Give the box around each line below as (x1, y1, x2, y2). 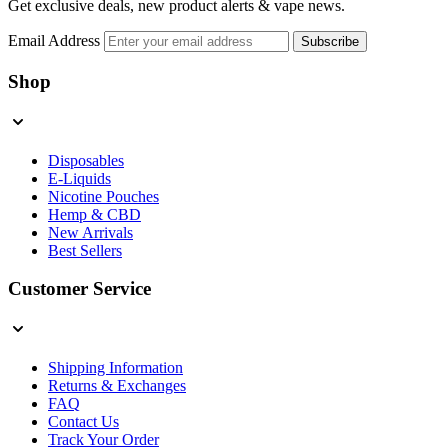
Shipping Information (48, 359, 183, 377)
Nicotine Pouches (48, 187, 159, 205)
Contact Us (48, 413, 119, 431)
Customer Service (8, 278, 151, 300)
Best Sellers (48, 241, 122, 259)
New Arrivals (48, 223, 133, 241)
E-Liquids (48, 169, 111, 187)
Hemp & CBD (48, 205, 141, 223)
